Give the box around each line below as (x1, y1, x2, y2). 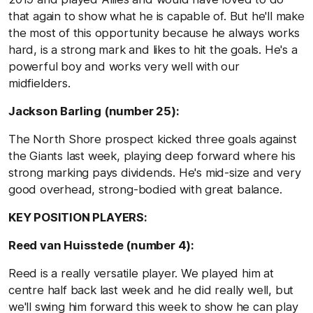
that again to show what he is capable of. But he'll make (8, 8, 305, 23)
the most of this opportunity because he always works (8, 25, 300, 40)
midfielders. (8, 75, 71, 90)
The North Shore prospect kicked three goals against (8, 131, 297, 146)
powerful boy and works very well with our (8, 59, 240, 73)
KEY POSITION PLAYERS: (8, 210, 147, 224)
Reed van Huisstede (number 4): (8, 238, 194, 252)
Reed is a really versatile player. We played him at (8, 265, 274, 280)
